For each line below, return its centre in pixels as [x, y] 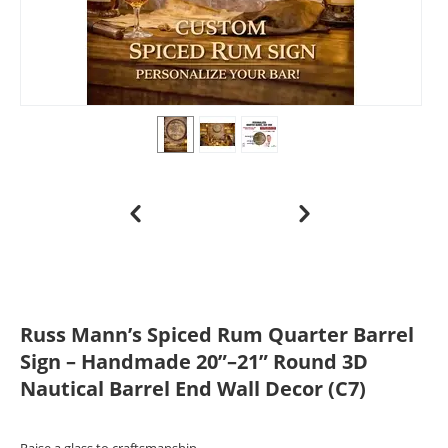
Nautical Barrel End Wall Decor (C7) [193, 389]
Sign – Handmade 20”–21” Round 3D [194, 362]
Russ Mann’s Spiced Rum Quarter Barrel [217, 335]
